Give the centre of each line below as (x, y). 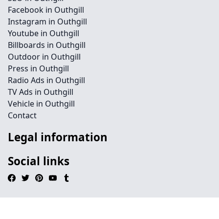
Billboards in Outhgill (47, 45)
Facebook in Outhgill (46, 10)
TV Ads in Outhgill (41, 92)
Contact (22, 115)
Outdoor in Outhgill (44, 57)
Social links (39, 161)
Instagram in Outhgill (47, 22)
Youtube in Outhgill (44, 33)
